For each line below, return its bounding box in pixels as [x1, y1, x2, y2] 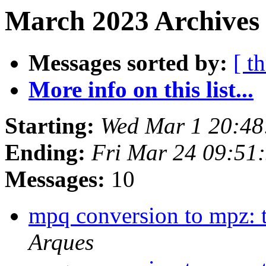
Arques [28, 229, 94, 255]
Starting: [5, 113, 94, 139]
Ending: [5, 140, 85, 166]
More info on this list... [28, 77, 254, 103]
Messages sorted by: [28, 50, 227, 76]
